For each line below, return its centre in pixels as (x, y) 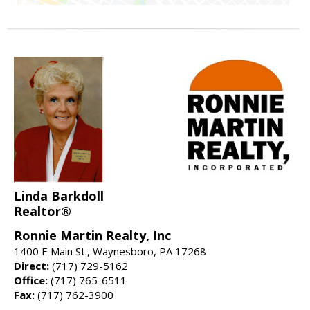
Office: (31, 280)
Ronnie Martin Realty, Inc (92, 235)
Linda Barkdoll (59, 195)
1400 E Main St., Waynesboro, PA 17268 (110, 251)
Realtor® (43, 211)
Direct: (31, 265)
